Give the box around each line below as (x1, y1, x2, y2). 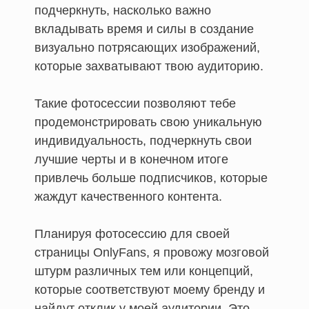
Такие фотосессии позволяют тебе (34, 96, 236, 110)
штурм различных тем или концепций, (34, 263, 253, 278)
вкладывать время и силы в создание (34, 21, 254, 36)
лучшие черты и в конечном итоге (34, 152, 228, 166)
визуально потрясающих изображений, (34, 40, 260, 54)
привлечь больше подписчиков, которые (34, 170, 268, 185)
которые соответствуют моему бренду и (34, 282, 265, 297)
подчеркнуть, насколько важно (34, 3, 211, 17)
